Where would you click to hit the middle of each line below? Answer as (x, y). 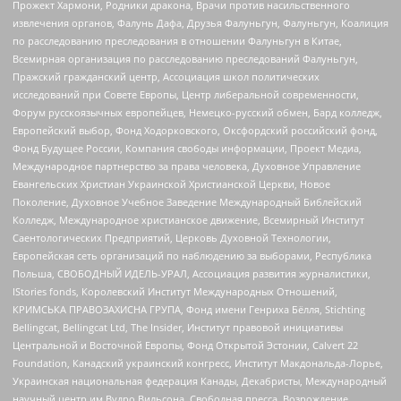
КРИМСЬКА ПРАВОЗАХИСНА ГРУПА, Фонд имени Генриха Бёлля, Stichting (189, 310)
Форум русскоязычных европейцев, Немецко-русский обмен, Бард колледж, (197, 113)
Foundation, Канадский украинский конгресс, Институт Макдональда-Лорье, (198, 363)
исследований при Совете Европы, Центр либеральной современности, (186, 95)
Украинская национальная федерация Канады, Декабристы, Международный (200, 381)
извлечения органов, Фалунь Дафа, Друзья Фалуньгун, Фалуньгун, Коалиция (200, 23)
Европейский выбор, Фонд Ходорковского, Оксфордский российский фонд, (195, 131)
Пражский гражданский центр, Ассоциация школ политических (166, 77)
